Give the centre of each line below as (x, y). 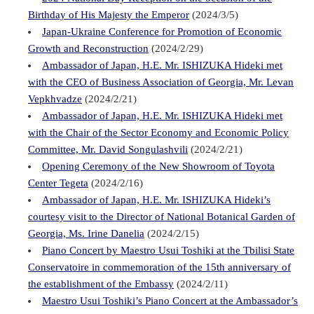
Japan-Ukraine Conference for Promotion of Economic (162, 31)
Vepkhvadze (55, 98)
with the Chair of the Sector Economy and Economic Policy (158, 132)
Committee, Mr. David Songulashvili (108, 149)
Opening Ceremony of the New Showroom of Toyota (159, 166)
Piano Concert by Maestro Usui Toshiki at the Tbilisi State (169, 250)
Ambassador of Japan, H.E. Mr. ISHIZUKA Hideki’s (157, 199)
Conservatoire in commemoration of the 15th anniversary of (159, 267)
